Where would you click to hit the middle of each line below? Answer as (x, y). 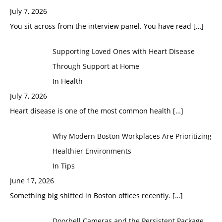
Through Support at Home (96, 66)
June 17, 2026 (32, 180)
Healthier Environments (92, 151)
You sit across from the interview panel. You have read (102, 26)
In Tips (63, 166)
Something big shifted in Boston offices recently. (91, 195)
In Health (67, 81)
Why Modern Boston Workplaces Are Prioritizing (132, 136)
